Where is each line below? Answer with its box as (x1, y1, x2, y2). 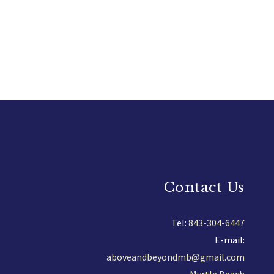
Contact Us (163, 178, 245, 196)
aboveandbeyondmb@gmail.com (106, 250, 245, 263)
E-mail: (214, 233, 245, 246)
